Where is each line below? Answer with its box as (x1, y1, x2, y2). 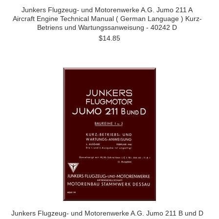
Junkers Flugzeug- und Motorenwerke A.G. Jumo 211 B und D (11, 209, 203, 217)
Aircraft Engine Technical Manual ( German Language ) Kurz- (12, 15, 202, 22)
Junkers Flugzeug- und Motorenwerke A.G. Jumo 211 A (22, 6, 193, 14)
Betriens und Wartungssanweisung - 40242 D (37, 23, 177, 31)
